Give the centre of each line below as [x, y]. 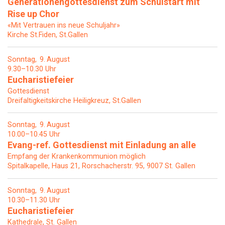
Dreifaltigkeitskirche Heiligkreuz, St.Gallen [74, 100]
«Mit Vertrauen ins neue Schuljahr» [64, 25]
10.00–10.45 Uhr [34, 135]
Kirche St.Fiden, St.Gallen [48, 35]
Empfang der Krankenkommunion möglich [77, 157]
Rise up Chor [33, 14]
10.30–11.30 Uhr [34, 200]
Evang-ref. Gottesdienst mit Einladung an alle [102, 145]
